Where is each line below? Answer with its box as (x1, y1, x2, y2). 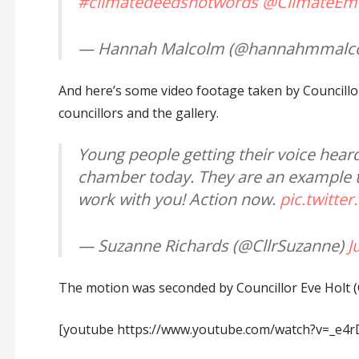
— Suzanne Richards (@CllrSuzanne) (77, 235, 348, 257)
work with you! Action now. (77, 188, 280, 211)
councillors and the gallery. (58, 104, 219, 123)
